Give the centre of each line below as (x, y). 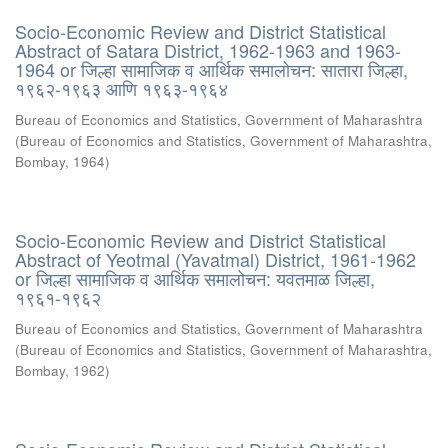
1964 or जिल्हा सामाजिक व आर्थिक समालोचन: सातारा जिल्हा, (211, 69)
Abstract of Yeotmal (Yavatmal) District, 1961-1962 (215, 259)
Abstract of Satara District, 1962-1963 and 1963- (208, 50)
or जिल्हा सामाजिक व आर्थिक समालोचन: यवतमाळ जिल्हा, (195, 278)
